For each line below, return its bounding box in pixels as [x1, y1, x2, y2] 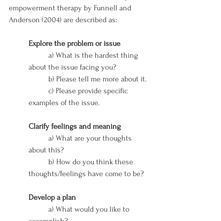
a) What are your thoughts [29, 133, 48, 143]
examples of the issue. [29, 98, 100, 107]
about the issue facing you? [29, 62, 116, 72]
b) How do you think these [29, 157, 48, 166]
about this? [29, 145, 64, 154]
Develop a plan [29, 192, 76, 202]
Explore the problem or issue [29, 38, 120, 48]
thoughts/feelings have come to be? [29, 169, 144, 178]
